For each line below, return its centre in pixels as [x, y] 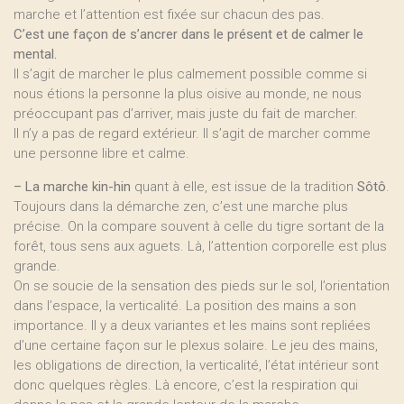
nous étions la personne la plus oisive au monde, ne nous [188, 94]
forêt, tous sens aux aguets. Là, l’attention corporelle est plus [200, 246]
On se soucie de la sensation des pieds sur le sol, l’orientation [202, 286]
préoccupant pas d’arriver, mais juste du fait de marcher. [186, 114]
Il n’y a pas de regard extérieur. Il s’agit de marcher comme [192, 133]
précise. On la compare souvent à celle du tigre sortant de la [199, 226]
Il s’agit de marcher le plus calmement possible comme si [190, 74]
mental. [35, 54]
